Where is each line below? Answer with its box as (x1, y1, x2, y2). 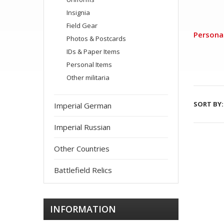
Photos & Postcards (66, 34, 126, 43)
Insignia (66, 8, 90, 17)
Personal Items (66, 60, 112, 69)
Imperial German (54, 100, 111, 110)
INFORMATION (50, 203, 116, 215)
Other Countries (54, 143, 109, 153)
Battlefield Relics (54, 165, 112, 175)
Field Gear (66, 21, 97, 30)
